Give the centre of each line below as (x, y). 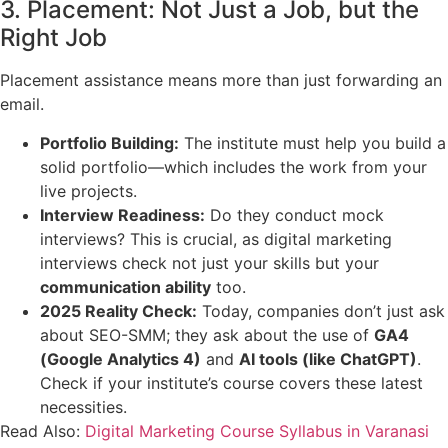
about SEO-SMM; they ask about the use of (207, 334)
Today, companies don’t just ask (321, 310)
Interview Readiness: (122, 214)
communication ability (125, 286)
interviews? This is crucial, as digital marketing (216, 238)
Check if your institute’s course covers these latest (231, 382)
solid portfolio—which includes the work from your (233, 166)
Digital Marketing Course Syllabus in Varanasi (257, 430)
